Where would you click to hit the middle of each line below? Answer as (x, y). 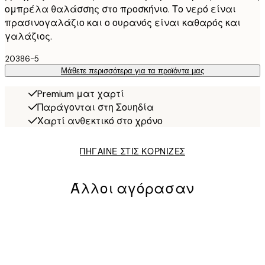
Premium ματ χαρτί (81, 94)
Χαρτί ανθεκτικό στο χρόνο (100, 121)
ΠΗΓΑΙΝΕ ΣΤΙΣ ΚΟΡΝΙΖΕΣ (132, 152)
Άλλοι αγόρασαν (132, 189)
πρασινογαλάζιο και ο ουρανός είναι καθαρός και (123, 23)
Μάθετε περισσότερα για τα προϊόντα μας (132, 71)
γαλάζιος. (28, 37)
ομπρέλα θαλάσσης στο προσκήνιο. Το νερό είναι (120, 9)
